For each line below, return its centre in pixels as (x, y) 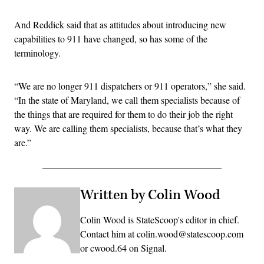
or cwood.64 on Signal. (123, 247)
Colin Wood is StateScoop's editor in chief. (160, 219)
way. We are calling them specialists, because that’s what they (128, 128)
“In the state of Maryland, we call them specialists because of (127, 100)
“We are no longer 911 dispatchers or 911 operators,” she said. (130, 85)
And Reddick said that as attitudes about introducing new (120, 24)
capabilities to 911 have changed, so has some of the (111, 38)
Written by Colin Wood (150, 195)
